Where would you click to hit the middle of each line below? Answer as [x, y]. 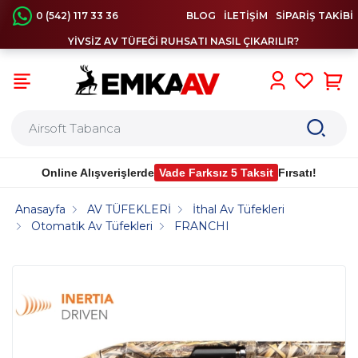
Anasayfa [41, 210]
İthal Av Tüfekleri [239, 210]
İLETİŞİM [246, 16]
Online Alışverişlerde [98, 172]
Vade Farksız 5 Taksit [216, 172]
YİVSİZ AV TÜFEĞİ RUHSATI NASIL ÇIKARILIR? [183, 41]
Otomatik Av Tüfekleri [92, 227]
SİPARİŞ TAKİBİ [314, 16]
